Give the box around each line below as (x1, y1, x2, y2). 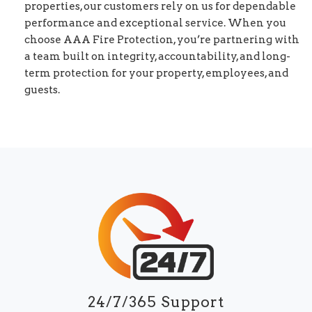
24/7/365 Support (88, 292, 224, 311)
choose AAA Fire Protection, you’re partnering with (24, 33, 299, 47)
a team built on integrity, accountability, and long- (24, 50, 290, 63)
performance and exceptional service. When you (24, 17, 286, 30)
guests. (24, 84, 60, 97)
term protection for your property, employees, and (24, 67, 288, 80)
